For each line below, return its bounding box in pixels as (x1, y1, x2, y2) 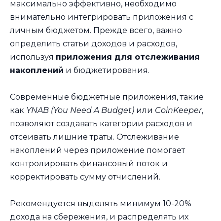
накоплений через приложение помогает (10, 146, 185, 155)
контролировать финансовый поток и (10, 159, 168, 169)
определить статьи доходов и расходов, (10, 39, 177, 49)
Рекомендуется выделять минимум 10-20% (10, 199, 191, 209)
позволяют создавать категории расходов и (10, 119, 192, 129)
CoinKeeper (155, 106, 202, 115)
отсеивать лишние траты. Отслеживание (10, 132, 179, 142)
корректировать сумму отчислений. (10, 172, 160, 182)
